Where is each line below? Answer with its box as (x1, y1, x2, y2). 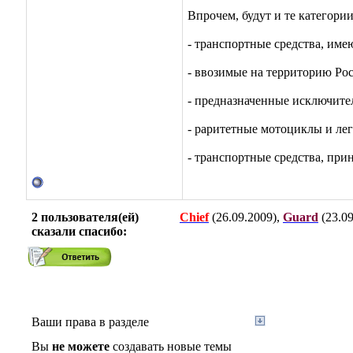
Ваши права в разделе (32, 315, 149, 329)
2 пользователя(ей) (32, 210, 139, 224)
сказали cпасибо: (32, 225, 127, 238)
